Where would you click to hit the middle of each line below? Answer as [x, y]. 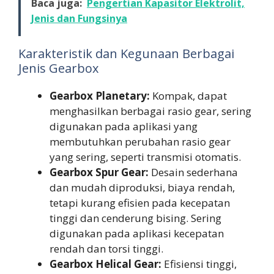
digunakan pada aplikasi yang [124, 127]
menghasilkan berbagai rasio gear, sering [150, 111]
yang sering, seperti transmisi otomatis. [145, 157]
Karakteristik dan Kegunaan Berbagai [126, 54]
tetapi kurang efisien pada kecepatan [140, 203]
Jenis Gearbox [58, 68]
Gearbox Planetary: [100, 96]
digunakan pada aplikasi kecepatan [137, 234]
